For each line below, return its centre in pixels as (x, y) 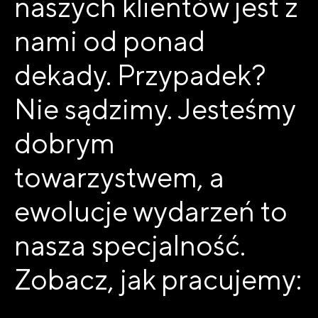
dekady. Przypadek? (140, 75)
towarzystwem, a (119, 177)
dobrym (65, 143)
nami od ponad (110, 41)
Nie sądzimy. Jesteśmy (155, 109)
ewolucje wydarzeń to (151, 212)
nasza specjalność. (130, 246)
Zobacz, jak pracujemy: (158, 280)
